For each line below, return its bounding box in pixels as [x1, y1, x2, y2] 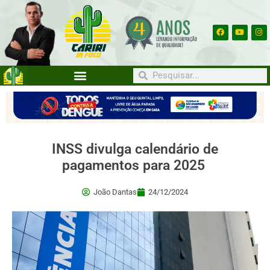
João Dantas [93, 187, 137, 197]
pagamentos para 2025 [61, 157, 209, 174]
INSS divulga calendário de [52, 141, 218, 158]
